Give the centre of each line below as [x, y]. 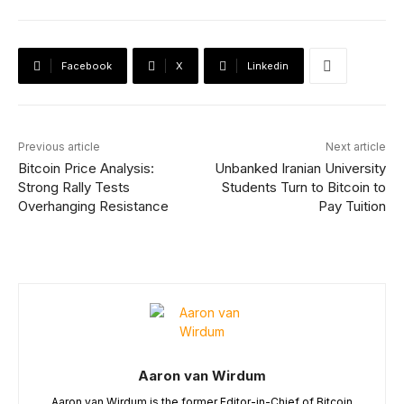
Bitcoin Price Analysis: [86, 169]
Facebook [87, 66]
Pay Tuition [352, 207]
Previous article [59, 147]
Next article [355, 147]
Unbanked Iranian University [300, 169]
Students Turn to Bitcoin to [303, 188]
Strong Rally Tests [74, 188]
